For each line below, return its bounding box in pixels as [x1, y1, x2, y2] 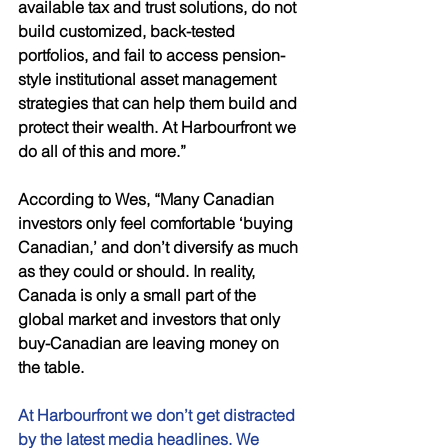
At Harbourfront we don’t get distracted [18, 405, 299, 425]
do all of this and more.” [18, 141, 190, 161]
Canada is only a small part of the [18, 285, 260, 305]
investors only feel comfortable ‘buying [18, 213, 297, 233]
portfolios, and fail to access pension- [18, 45, 285, 65]
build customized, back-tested [18, 21, 239, 41]
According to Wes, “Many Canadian [18, 189, 278, 209]
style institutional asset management [18, 69, 280, 89]
